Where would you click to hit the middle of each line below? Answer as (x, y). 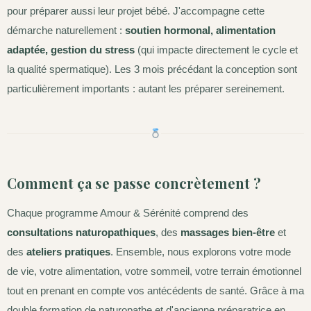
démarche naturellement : (66, 30)
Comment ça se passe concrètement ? (134, 183)
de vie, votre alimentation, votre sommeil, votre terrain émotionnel (154, 271)
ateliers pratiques (68, 251)
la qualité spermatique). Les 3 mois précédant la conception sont (152, 69)
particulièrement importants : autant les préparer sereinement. (146, 88)
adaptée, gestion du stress (72, 49)
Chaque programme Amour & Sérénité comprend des (128, 212)
